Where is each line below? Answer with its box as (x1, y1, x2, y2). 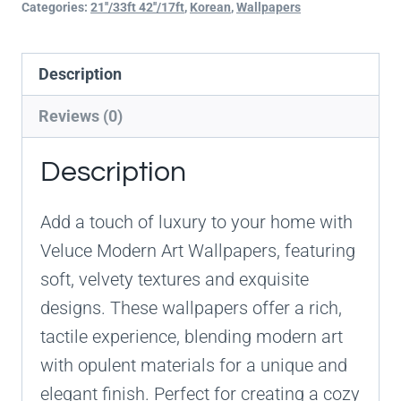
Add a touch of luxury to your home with (40, 211, 353, 234)
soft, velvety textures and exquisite (40, 269, 309, 291)
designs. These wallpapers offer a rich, (40, 297, 342, 320)
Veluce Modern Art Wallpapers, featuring (40, 240, 355, 262)
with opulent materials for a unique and (40, 354, 347, 377)
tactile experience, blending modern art (40, 326, 343, 348)
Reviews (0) (38, 107, 123, 126)
